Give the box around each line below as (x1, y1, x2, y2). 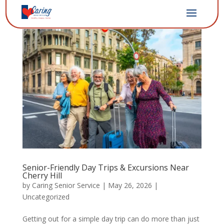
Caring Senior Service (31, 180, 100, 190)
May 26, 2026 (107, 180, 152, 190)
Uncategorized (22, 191, 69, 201)
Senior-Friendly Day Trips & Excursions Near (22, 161, 189, 173)
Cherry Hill (22, 169, 62, 181)
